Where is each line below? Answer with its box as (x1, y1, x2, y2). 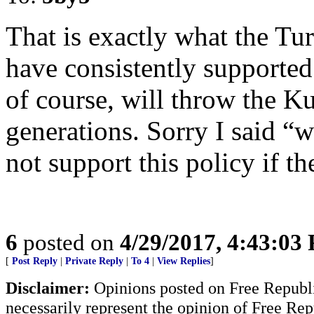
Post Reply (12, 256, 57, 266)
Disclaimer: (6, 278, 90, 297)
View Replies (157, 256, 210, 266)
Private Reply (65, 256, 123, 266)
